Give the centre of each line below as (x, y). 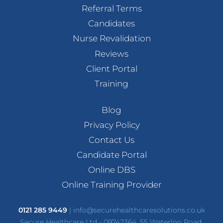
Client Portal (111, 68)
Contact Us (111, 140)
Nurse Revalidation (111, 39)
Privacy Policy (111, 125)
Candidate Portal (111, 155)
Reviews (111, 54)
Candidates (111, 24)
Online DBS (111, 169)
